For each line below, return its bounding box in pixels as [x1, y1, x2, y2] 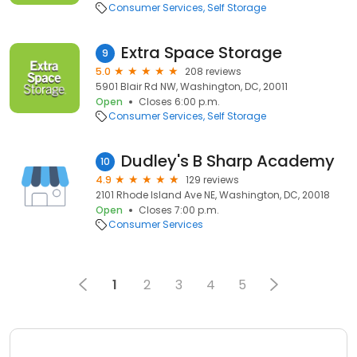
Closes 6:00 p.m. [139, 95, 220, 108]
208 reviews [185, 65, 241, 78]
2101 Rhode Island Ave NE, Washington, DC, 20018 [96, 188, 330, 202]
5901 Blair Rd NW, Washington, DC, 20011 [96, 80, 288, 93]
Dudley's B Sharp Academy [121, 150, 335, 172]
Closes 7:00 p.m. [139, 203, 219, 217]
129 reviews [186, 173, 239, 186]
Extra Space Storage [121, 41, 282, 64]
